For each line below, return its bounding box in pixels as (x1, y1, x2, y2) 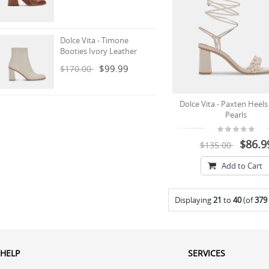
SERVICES (187, 247, 225, 259)
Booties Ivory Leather (60, 46, 137, 56)
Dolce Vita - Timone (60, 35, 128, 46)
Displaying (175, 195, 213, 205)
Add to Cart (222, 160, 262, 171)
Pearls (225, 109, 247, 120)
